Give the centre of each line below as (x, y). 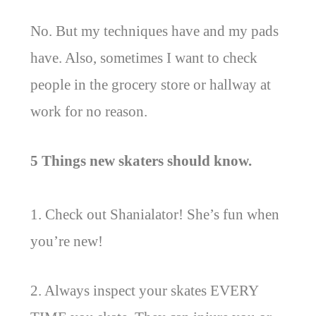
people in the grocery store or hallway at (150, 84)
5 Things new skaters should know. (141, 160)
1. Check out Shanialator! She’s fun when (154, 214)
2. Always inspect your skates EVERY (144, 291)
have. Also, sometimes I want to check (144, 57)
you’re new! (66, 241)
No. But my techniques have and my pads (154, 31)
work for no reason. (89, 111)
